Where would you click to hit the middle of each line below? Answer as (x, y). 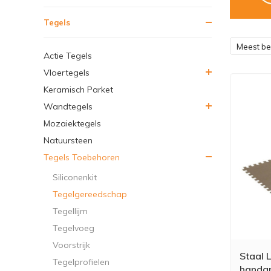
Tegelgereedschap (90, 194)
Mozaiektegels (72, 123)
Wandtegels (68, 106)
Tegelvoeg (73, 228)
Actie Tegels (68, 55)
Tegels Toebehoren (82, 157)
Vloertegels (67, 72)
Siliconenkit (75, 177)
